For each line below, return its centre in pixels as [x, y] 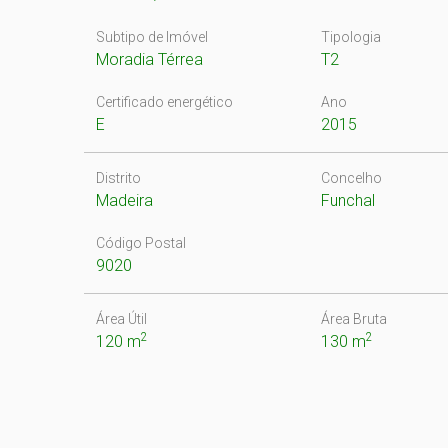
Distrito [118, 178]
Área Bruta [354, 319]
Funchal [348, 200]
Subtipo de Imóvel [152, 37]
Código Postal [141, 243]
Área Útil [121, 319]
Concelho [352, 178]
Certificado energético [164, 102]
